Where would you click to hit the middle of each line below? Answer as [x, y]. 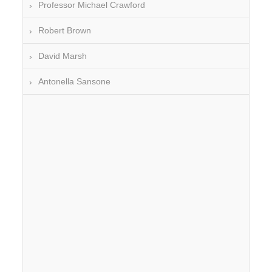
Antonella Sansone [75, 82]
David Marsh [63, 56]
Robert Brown [65, 31]
